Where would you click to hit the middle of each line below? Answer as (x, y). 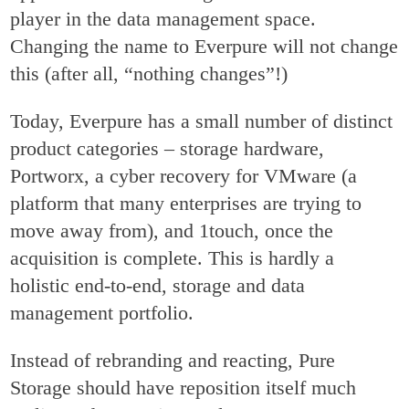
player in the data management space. (163, 19)
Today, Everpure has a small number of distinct (202, 121)
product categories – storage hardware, (168, 149)
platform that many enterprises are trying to (186, 204)
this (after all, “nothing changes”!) (149, 74)
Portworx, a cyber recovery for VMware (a (184, 176)
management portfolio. (102, 313)
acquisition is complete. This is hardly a (173, 258)
